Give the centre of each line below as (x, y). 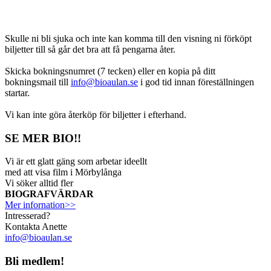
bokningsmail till (38, 82)
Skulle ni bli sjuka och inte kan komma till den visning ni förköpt (128, 38)
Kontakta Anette (36, 227)
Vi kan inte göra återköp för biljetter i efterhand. (96, 114)
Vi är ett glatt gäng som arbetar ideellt (76, 162)
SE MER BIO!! (43, 138)
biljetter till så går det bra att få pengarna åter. (90, 49)
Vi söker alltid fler (39, 183)
